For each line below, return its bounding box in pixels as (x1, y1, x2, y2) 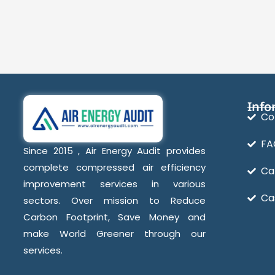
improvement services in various (23, 177, 206, 190)
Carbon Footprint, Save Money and (23, 210, 206, 223)
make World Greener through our (23, 227, 206, 240)
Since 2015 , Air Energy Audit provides (23, 144, 206, 157)
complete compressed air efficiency (23, 160, 206, 174)
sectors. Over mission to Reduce (23, 193, 206, 207)
